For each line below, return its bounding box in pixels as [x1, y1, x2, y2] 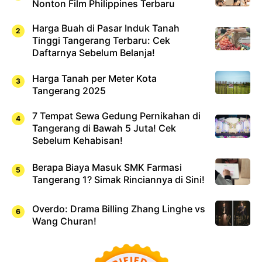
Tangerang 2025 [32, 84, 106, 96]
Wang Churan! [32, 215, 96, 227]
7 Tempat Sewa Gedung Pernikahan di [32, 110, 201, 122]
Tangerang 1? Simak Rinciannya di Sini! [32, 174, 205, 186]
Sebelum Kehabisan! [32, 135, 123, 147]
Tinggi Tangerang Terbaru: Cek [32, 35, 170, 47]
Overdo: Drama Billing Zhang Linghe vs [32, 203, 205, 215]
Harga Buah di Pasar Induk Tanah [32, 22, 180, 35]
